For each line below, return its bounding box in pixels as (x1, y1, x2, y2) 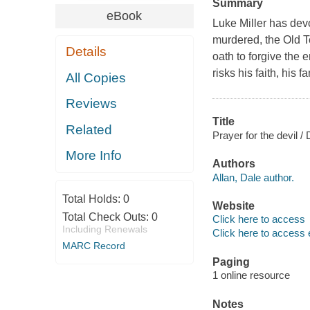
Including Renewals (62, 223, 147, 235)
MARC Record (62, 239, 125, 251)
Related (66, 122, 113, 137)
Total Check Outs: (62, 210, 152, 223)
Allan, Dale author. (212, 171, 294, 183)
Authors (212, 158, 255, 170)
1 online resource (212, 269, 290, 282)
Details (66, 44, 107, 60)
